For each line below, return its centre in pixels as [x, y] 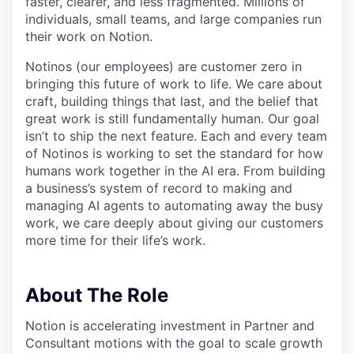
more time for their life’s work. [115, 241]
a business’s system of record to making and [159, 188]
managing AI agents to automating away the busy [174, 206]
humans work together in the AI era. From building [175, 171]
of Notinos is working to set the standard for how [174, 154]
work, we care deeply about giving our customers [174, 223]
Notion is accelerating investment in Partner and [170, 326]
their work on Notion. [89, 37]
